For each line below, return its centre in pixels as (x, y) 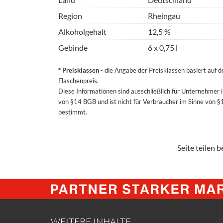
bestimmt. (73, 112)
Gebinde (73, 48)
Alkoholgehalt (82, 32)
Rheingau (164, 16)
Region (70, 16)
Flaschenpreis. (78, 81)
